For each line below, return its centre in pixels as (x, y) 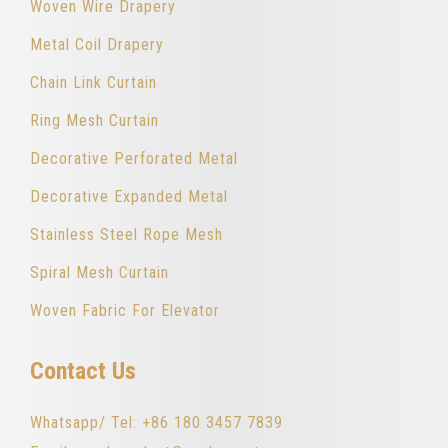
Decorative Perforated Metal (134, 158)
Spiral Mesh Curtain (99, 272)
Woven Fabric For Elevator (125, 310)
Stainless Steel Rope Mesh (126, 234)
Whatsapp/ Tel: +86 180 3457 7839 (156, 422)
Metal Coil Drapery (97, 44)
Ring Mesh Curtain (94, 120)
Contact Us (83, 370)
